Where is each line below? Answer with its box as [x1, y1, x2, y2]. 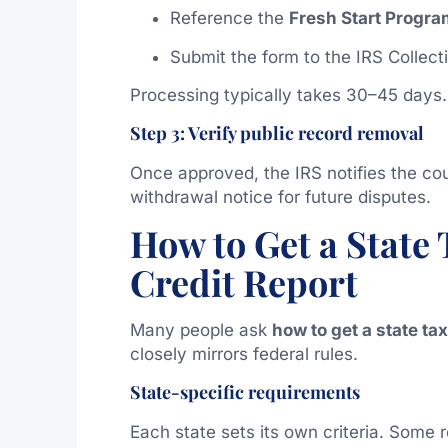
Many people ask [129, 319, 272, 340]
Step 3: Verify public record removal [129, 121, 424, 146]
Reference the [169, 8, 289, 29]
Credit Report [129, 257, 358, 306]
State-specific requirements [129, 380, 360, 405]
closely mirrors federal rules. [129, 343, 358, 364]
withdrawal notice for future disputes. [129, 187, 431, 208]
